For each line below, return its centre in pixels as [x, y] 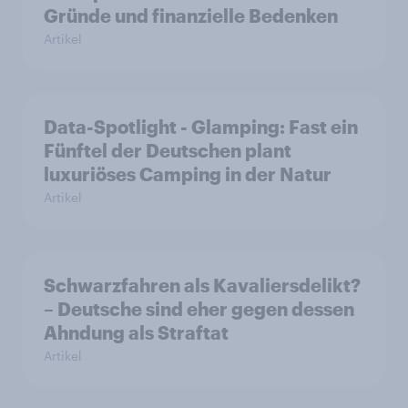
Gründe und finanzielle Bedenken [191, 16]
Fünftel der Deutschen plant [168, 151]
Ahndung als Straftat [136, 333]
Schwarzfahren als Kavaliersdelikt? [202, 286]
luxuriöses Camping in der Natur [188, 174]
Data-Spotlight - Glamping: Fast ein [201, 127]
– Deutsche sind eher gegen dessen [199, 309]
